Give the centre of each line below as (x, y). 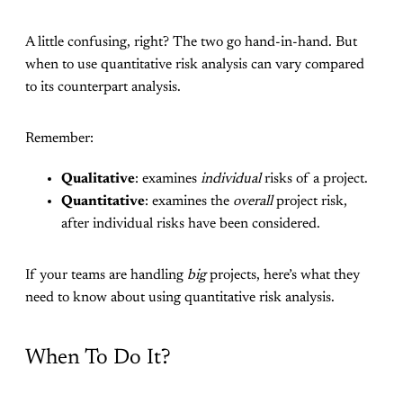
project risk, (310, 201)
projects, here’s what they (283, 275)
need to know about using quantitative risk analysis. (180, 297)
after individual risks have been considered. (191, 224)
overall (253, 201)
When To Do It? (98, 358)
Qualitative (98, 179)
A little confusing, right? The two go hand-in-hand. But (191, 42)
